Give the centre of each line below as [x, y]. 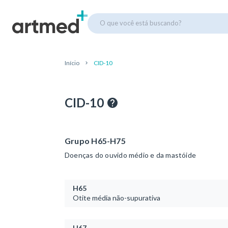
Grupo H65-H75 [95, 141]
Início [72, 63]
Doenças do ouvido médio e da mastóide [131, 155]
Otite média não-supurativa [117, 197]
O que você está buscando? [141, 23]
